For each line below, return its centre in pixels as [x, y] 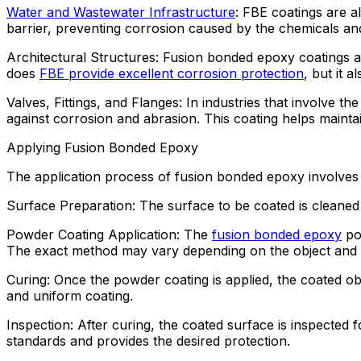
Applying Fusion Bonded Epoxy [102, 147]
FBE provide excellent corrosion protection [172, 73]
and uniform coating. [70, 295]
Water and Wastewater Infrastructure [121, 12]
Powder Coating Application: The [109, 234]
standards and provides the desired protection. [148, 340]
